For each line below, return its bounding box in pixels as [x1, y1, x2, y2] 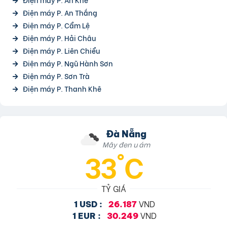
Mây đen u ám [102, 138, 150, 149]
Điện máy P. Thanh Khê [23, 83, 101, 94]
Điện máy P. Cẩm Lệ [23, 19, 90, 30]
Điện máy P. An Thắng [23, 7, 97, 18]
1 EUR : [72, 210, 101, 221]
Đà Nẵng [106, 128, 146, 140]
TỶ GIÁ [101, 182, 126, 194]
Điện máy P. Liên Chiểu [23, 45, 100, 56]
